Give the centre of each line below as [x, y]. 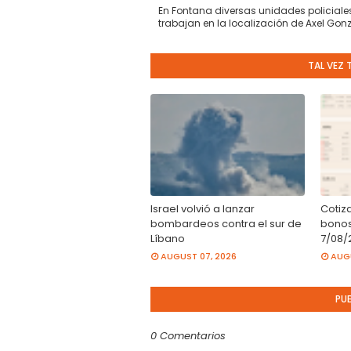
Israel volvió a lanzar [203, 209]
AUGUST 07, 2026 [199, 256]
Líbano [168, 239]
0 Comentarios [188, 336]
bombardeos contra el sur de [226, 224]
